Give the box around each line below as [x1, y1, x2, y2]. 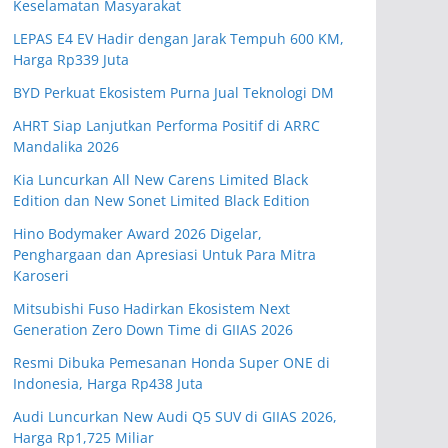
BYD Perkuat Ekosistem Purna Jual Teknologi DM [13, 83, 334, 102]
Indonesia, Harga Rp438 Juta [13, 374, 203, 393]
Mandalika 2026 [13, 137, 119, 156]
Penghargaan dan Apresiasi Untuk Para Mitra [13, 245, 316, 264]
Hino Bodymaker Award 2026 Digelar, [13, 224, 262, 243]
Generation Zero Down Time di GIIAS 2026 [13, 320, 293, 339]
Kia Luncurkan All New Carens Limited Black [13, 170, 308, 189]
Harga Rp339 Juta [13, 50, 129, 69]
